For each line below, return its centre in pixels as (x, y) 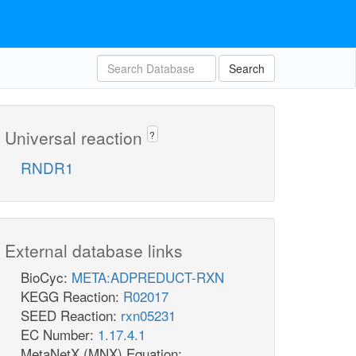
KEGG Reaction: (72, 296)
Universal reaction (76, 137)
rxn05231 (148, 315)
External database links (94, 251)
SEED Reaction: (71, 315)
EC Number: (59, 335)
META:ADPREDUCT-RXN (148, 277)
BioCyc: (46, 277)
